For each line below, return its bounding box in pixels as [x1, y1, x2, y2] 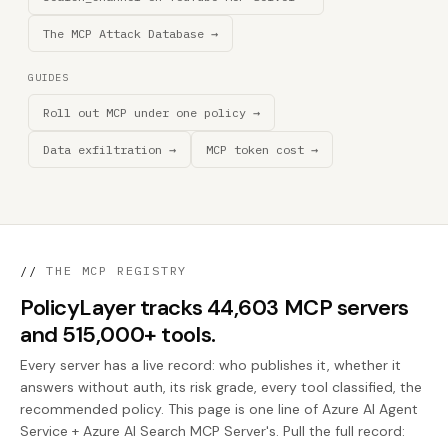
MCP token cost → [206, 142, 318, 157]
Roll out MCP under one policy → [43, 105, 260, 120]
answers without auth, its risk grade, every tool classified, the [20, 378, 422, 396]
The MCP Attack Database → [43, 26, 218, 41]
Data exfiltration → [43, 142, 176, 157]
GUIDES [28, 71, 69, 84]
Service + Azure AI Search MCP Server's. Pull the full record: [20, 422, 405, 440]
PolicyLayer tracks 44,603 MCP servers [20, 293, 409, 322]
